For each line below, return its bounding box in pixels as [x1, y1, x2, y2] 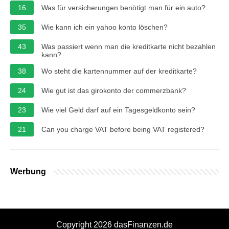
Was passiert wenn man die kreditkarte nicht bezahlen [41, 42, 216, 51]
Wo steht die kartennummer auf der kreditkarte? [41, 66, 197, 75]
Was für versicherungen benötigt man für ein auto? [41, 3, 205, 12]
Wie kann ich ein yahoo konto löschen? [41, 22, 168, 31]
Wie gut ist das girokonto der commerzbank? [41, 86, 186, 95]
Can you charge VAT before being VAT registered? [41, 125, 204, 133]
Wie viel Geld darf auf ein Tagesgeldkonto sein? [41, 105, 195, 114]
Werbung [10, 167, 46, 176]
